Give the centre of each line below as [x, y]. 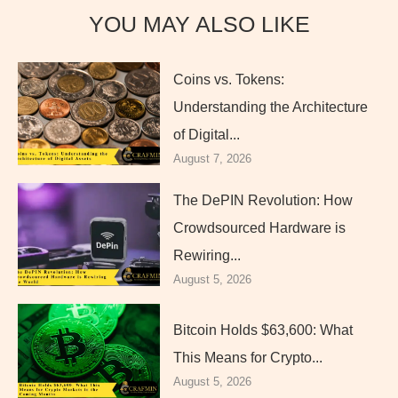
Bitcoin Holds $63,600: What [263, 330]
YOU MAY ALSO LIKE [199, 24]
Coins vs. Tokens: [229, 79]
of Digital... [207, 134]
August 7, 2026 [212, 158]
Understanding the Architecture [271, 107]
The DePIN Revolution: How [263, 200]
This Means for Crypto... [248, 358]
